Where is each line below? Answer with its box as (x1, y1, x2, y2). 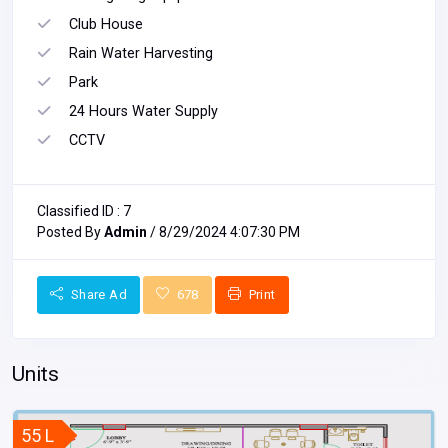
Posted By (37, 224, 104, 241)
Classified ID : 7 (37, 203, 131, 220)
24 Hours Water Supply (69, 103, 218, 121)
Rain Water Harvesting (69, 45, 213, 63)
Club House (69, 16, 143, 34)
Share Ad (67, 287, 127, 303)
